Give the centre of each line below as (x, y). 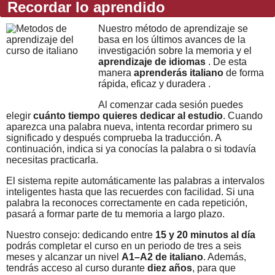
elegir (20, 116)
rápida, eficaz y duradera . (154, 84)
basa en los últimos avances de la (172, 40)
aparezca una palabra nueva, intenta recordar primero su (129, 127)
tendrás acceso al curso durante (77, 268)
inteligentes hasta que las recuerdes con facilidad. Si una (130, 192)
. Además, (225, 257)
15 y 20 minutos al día (205, 235)
